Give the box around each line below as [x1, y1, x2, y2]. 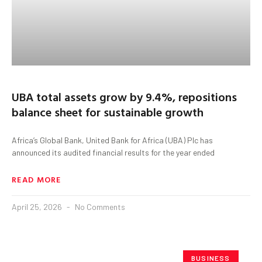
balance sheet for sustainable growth [12, 102, 204, 120]
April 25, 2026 [12, 201, 64, 212]
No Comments [73, 201, 125, 212]
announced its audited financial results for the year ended [12, 147, 215, 157]
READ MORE [12, 173, 61, 185]
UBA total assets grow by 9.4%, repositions [12, 87, 237, 105]
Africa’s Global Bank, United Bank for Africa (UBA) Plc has [12, 135, 213, 145]
